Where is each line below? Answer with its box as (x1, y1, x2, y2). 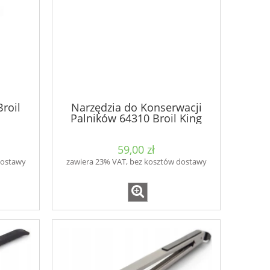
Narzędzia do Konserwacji (71, 99, 202, 115)
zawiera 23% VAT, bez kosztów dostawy (66, 156, 207, 168)
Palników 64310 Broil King (71, 110, 202, 125)
